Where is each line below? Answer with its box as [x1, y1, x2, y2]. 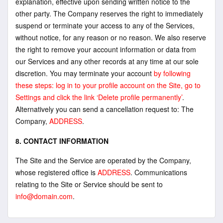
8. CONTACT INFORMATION [15, 135, 109, 146]
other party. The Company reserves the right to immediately [15, 8, 203, 18]
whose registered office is [15, 167, 98, 178]
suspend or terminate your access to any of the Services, [15, 20, 195, 30]
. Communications [130, 167, 187, 178]
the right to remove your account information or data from [15, 44, 196, 54]
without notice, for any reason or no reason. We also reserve [15, 32, 206, 42]
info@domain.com [15, 191, 73, 202]
